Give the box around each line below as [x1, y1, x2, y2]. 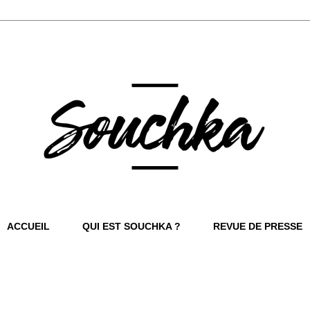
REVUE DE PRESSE [213, 221, 302, 232]
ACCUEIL [7, 221, 50, 232]
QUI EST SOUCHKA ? [82, 221, 181, 232]
